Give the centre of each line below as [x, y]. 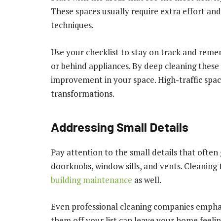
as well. [147, 180]
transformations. [83, 93]
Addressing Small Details [120, 127]
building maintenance [92, 180]
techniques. [72, 25]
